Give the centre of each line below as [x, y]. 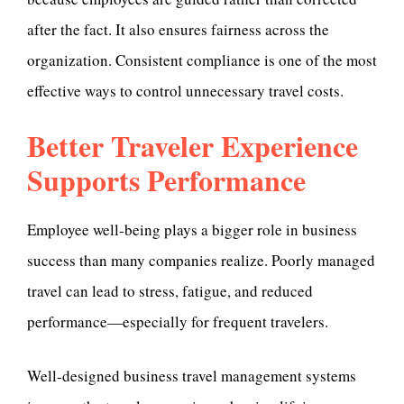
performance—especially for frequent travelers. [178, 322]
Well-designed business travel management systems [192, 375]
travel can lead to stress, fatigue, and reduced [170, 291]
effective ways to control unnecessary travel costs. [185, 90]
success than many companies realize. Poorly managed [201, 261]
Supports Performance [166, 180]
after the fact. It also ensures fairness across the [178, 29]
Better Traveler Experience [193, 146]
